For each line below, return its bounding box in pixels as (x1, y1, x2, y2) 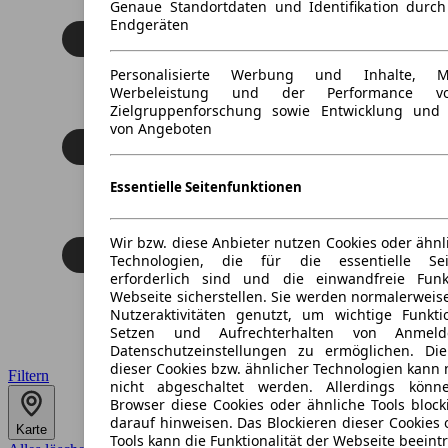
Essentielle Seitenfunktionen (110, 178, 302, 196)
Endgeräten (110, 14, 189, 34)
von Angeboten (110, 118, 212, 138)
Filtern (8, 366, 49, 384)
